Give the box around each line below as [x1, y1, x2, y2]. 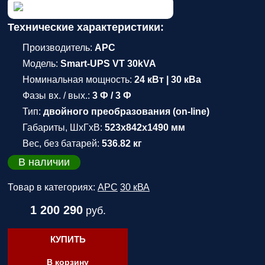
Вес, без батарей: [22, 138, 102, 148]
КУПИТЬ [50, 234, 86, 244]
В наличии [18, 156, 70, 168]
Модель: [22, 59, 60, 69]
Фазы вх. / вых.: [22, 91, 92, 101]
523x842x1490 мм [105, 122, 185, 132]
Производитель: [22, 43, 95, 53]
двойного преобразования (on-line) [43, 106, 209, 117]
